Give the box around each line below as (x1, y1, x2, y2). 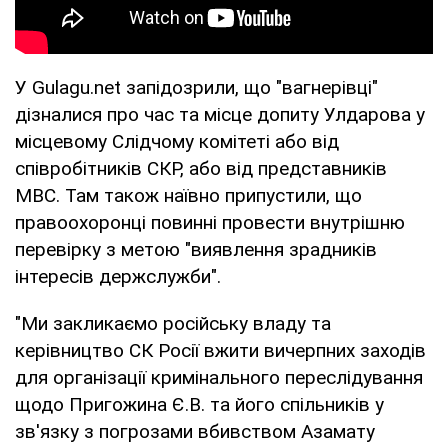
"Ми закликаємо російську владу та (15, 311, 331, 335)
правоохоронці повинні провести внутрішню (15, 210, 405, 234)
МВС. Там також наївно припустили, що (15, 183, 362, 207)
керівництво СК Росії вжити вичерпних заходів (15, 338, 426, 362)
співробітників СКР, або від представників (15, 156, 387, 180)
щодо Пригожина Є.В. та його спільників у (15, 392, 384, 416)
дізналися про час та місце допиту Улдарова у (15, 102, 425, 126)
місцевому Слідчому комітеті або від (15, 129, 339, 153)
